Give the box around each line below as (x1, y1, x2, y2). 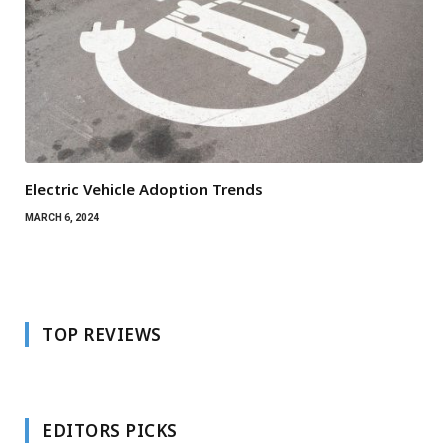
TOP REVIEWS (42, 323, 162, 347)
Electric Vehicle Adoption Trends (25, 179, 263, 200)
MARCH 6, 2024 (25, 212, 99, 224)
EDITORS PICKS (42, 419, 178, 443)
